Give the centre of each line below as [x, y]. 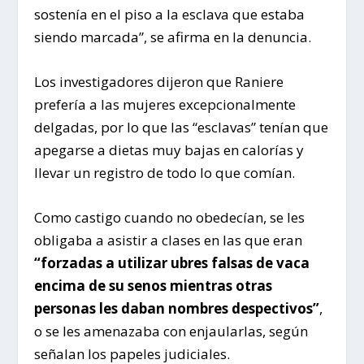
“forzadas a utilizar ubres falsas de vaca [172, 263]
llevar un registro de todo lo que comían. [165, 173]
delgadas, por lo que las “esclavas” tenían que [182, 128]
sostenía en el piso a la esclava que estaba [170, 15]
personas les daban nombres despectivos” [177, 309]
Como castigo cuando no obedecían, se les [170, 218]
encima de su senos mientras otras [154, 286]
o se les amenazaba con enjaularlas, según [171, 331]
